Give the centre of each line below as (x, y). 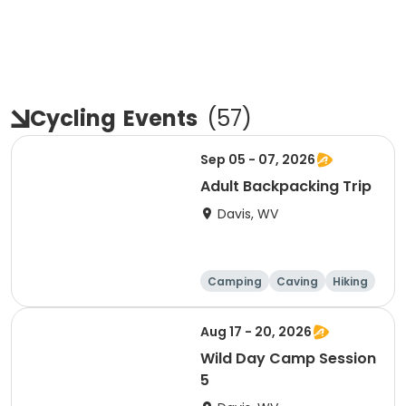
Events (160, 118)
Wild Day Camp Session (288, 358)
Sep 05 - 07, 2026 (258, 159)
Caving (297, 281)
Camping (235, 281)
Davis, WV (248, 214)
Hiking (350, 281)
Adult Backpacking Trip (286, 186)
